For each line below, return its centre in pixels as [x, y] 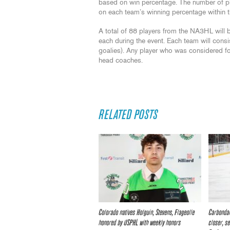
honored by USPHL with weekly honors [140, 223]
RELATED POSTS [128, 115]
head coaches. [121, 61]
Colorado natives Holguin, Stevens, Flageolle [147, 213]
